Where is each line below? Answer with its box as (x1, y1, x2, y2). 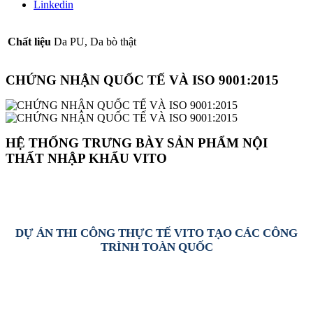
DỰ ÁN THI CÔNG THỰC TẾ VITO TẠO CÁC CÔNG (15, 226, 298, 240)
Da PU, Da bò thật (54, 35, 136, 48)
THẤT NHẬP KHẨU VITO (6, 150, 167, 166)
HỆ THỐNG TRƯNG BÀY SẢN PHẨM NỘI (6, 135, 268, 150)
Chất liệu (8, 35, 51, 48)
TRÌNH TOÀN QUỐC (100, 240, 213, 254)
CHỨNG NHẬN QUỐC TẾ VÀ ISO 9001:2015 (6, 72, 279, 87)
